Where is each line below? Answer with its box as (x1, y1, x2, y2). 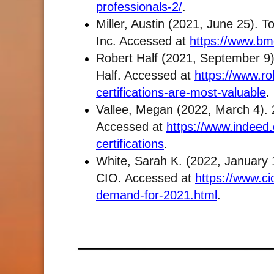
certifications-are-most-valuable (96, 85, 266, 99)
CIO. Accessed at (96, 171, 195, 185)
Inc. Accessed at (96, 34, 190, 48)
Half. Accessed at (96, 68, 194, 82)
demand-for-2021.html (96, 188, 217, 202)
